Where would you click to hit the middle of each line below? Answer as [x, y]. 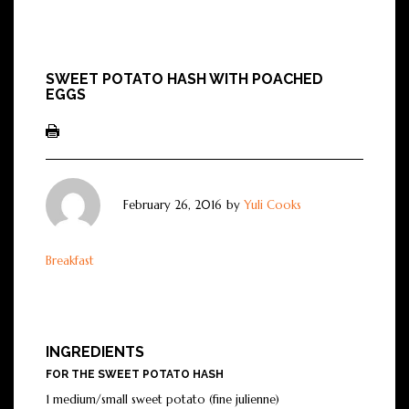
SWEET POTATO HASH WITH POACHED [184, 79]
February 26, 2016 [173, 205]
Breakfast [70, 261]
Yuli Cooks [273, 205]
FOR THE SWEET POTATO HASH [135, 375]
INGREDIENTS [95, 352]
